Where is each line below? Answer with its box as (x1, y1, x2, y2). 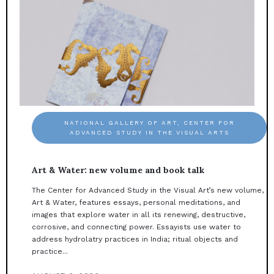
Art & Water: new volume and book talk (32, 165, 204, 176)
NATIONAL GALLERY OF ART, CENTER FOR (64, 119, 235, 127)
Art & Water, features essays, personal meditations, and (32, 198, 240, 207)
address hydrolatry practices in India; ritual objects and (32, 235, 238, 244)
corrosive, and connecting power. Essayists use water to (32, 223, 241, 232)
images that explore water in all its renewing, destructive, (32, 210, 245, 220)
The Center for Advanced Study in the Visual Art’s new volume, (32, 186, 264, 195)
